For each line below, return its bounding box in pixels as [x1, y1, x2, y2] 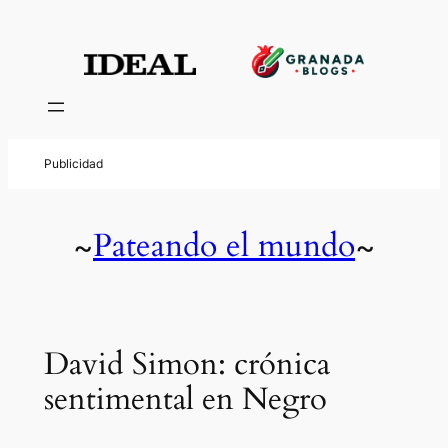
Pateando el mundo [93, 224, 355, 269]
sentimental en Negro [43, 377, 327, 420]
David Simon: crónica [43, 342, 330, 385]
